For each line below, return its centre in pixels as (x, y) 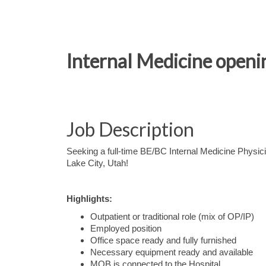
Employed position (126, 229)
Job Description (130, 129)
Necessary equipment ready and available (172, 252)
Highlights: (89, 199)
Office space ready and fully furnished (163, 240)
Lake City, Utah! (97, 163)
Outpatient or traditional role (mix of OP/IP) (172, 217)
